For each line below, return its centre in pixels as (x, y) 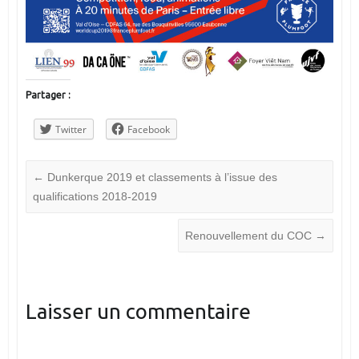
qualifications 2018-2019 (95, 197)
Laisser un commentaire (138, 312)
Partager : (48, 95)
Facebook (148, 130)
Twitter (71, 130)
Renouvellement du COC (250, 236)
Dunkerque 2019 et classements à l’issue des (160, 177)
